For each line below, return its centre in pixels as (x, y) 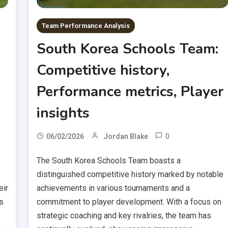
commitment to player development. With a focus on (129, 202)
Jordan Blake (126, 137)
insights (63, 113)
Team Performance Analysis (86, 26)
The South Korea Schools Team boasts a (109, 161)
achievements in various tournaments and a (113, 188)
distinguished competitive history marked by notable (130, 175)
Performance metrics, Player (130, 92)
